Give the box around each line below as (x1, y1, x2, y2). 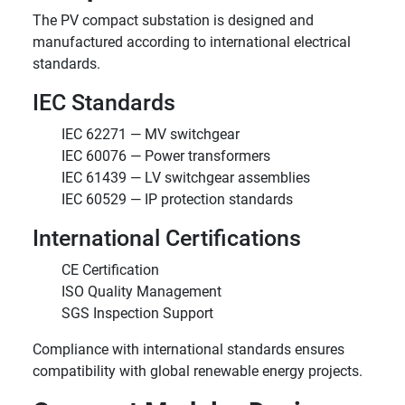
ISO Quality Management (61, 283, 221, 300)
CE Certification (61, 261, 159, 278)
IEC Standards (33, 89, 175, 116)
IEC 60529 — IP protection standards (61, 191, 293, 208)
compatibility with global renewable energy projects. (33, 363, 363, 380)
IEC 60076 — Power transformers (61, 147, 270, 165)
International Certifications (33, 225, 301, 251)
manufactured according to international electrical (33, 33, 351, 51)
